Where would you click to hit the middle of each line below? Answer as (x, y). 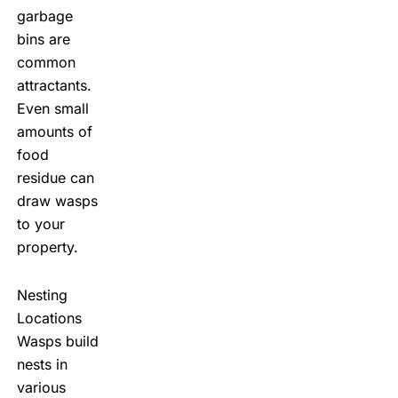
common (46, 62)
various (41, 387)
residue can (55, 177)
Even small (52, 108)
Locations (49, 318)
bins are (43, 39)
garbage (44, 16)
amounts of (54, 131)
